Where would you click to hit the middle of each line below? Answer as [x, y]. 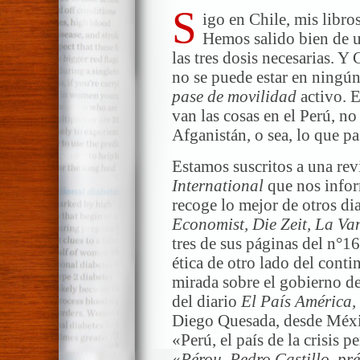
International [218, 185]
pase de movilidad [234, 96]
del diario [207, 301]
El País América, [299, 301]
